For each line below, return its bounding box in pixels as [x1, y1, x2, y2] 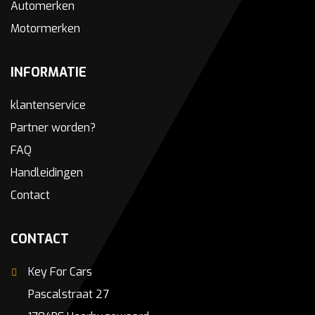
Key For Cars [28, 264, 92, 280]
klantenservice [11, 98, 86, 113]
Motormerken [11, 21, 80, 37]
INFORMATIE [11, 64, 86, 82]
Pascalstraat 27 [28, 287, 109, 302]
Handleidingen [11, 165, 83, 181]
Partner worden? [11, 120, 96, 136]
